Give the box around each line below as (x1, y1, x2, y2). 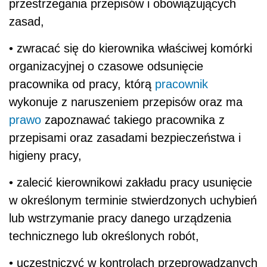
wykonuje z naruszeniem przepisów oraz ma (9, 95, 243, 108)
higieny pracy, (9, 148, 82, 162)
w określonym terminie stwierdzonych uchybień (9, 193, 257, 207)
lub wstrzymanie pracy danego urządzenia (9, 211, 231, 225)
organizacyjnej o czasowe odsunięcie (9, 59, 203, 73)
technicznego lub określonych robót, (9, 229, 199, 243)
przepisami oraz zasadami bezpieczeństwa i (9, 131, 241, 144)
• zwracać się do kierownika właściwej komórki (9, 41, 252, 55)
